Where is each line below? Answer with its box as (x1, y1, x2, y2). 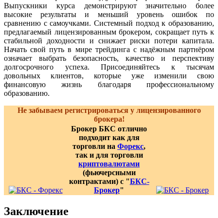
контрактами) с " (69, 177, 130, 185)
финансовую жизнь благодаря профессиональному (4, 80, 214, 89)
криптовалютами (78, 159, 140, 168)
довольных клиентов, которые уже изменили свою (4, 71, 214, 80)
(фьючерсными (82, 168, 136, 177)
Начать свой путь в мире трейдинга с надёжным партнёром (4, 45, 214, 54)
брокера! (93, 114, 125, 123)
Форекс (117, 142, 144, 150)
